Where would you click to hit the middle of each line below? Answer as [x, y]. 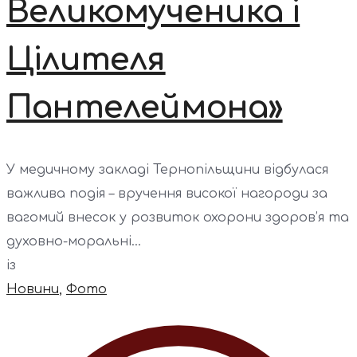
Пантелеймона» [145, 107]
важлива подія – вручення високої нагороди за [167, 193]
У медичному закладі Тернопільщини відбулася [167, 169]
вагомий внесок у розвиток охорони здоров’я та [178, 217]
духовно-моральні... [74, 241]
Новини [33, 289]
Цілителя [86, 59]
